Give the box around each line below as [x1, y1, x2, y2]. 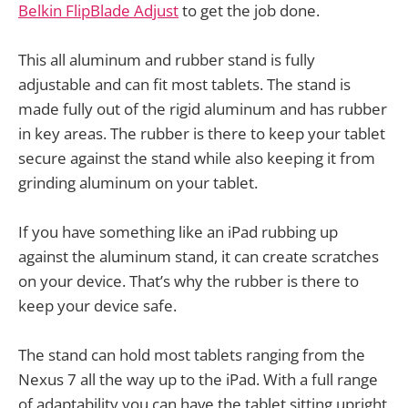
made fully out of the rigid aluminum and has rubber [18, 97, 387, 119]
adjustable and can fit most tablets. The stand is [18, 73, 351, 95]
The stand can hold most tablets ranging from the [18, 344, 365, 366]
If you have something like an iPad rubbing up [18, 220, 338, 242]
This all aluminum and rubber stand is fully [18, 48, 315, 70]
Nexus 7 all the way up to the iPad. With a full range [18, 369, 378, 391]
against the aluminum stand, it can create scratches [18, 245, 379, 267]
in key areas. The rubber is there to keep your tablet [18, 122, 385, 144]
